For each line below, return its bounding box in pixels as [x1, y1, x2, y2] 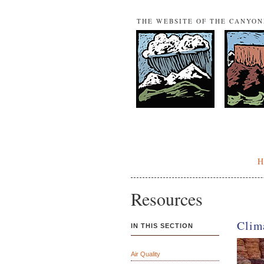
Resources [131, 187, 203, 210]
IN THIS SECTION [131, 222, 193, 229]
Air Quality [131, 250, 160, 258]
